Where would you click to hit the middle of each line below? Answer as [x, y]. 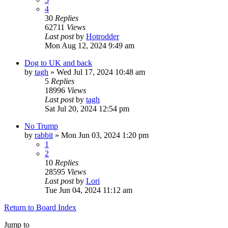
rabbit [44, 135]
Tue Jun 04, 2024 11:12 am [89, 190]
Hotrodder [103, 36]
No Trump [41, 126]
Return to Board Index [40, 207]
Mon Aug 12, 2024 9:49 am [90, 45]
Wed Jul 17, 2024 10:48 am [101, 72]
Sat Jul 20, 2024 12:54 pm [87, 108]
